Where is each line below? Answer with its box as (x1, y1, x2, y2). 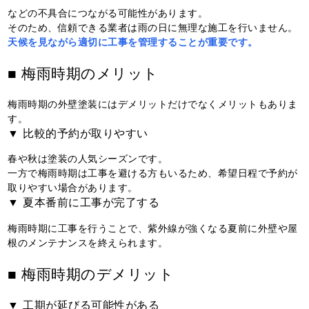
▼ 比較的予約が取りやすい (8, 123, 148, 141)
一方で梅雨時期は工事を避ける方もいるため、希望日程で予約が (8, 166, 298, 180)
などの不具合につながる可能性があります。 (8, 5, 208, 19)
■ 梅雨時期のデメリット (8, 262, 175, 283)
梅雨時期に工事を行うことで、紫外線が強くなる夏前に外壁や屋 (8, 220, 298, 235)
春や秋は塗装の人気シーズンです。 (8, 151, 168, 166)
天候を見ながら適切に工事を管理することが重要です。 (8, 34, 258, 48)
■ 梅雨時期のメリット (8, 61, 159, 83)
